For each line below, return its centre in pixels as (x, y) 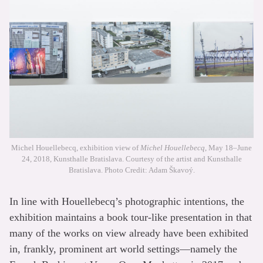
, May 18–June (228, 148)
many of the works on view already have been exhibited (129, 233)
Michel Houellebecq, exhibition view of (76, 148)
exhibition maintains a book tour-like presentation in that (131, 217)
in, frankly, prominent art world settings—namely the (123, 249)
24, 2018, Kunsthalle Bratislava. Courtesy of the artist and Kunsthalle (131, 159)
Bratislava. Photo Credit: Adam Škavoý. (131, 170)
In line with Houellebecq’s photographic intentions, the (127, 201)
